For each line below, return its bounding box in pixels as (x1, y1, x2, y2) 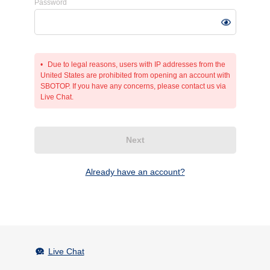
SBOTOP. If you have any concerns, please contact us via (40, 82, 226, 91)
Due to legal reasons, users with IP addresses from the (47, 60, 225, 69)
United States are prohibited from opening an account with (40, 71, 230, 80)
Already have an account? (85, 167, 185, 177)
